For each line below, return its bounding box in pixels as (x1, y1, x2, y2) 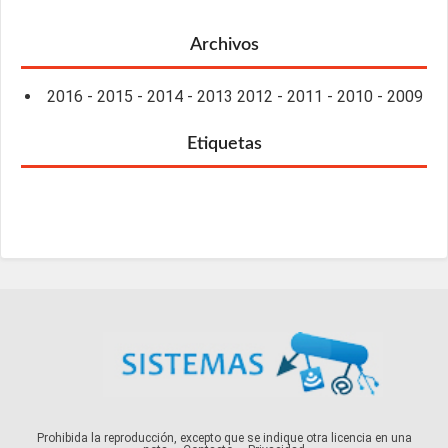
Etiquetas (186, 135, 262, 153)
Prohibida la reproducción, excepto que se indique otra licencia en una (36, 431, 412, 445)
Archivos (189, 36, 259, 54)
